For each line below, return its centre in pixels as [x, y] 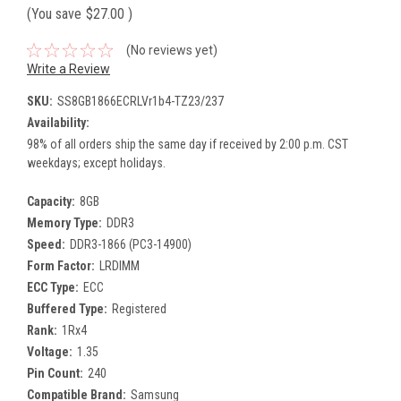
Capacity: [51, 201]
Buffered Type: [67, 308]
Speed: [46, 244]
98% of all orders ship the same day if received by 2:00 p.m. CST [188, 144]
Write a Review [68, 68]
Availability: [58, 122]
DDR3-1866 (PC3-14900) [130, 244]
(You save [54, 13]
